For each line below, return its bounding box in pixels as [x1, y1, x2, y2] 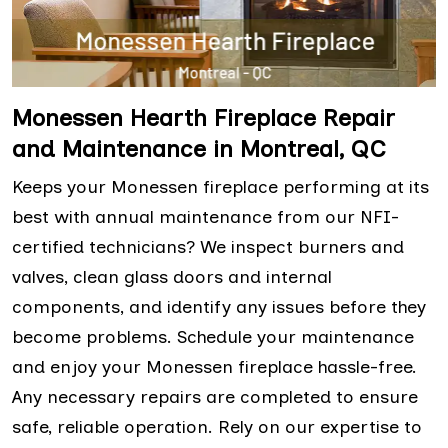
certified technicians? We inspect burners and [12, 235, 404, 258]
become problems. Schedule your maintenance [12, 325, 414, 348]
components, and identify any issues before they [12, 295, 426, 318]
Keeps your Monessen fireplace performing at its [12, 175, 429, 198]
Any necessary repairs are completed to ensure [12, 385, 418, 408]
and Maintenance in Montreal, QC [12, 133, 393, 163]
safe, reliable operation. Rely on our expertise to [12, 415, 422, 438]
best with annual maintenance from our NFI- [12, 205, 399, 228]
